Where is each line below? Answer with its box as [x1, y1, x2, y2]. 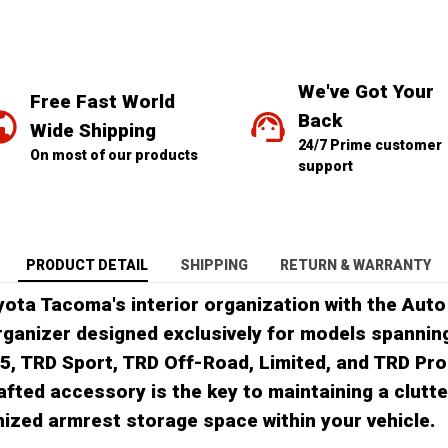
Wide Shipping [30, 119, 156, 143]
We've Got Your [298, 79, 434, 103]
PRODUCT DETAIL [25, 257, 148, 274]
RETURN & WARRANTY [279, 257, 431, 274]
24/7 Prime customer [298, 136, 442, 153]
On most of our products [30, 147, 198, 164]
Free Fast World [30, 90, 175, 114]
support [298, 157, 353, 174]
